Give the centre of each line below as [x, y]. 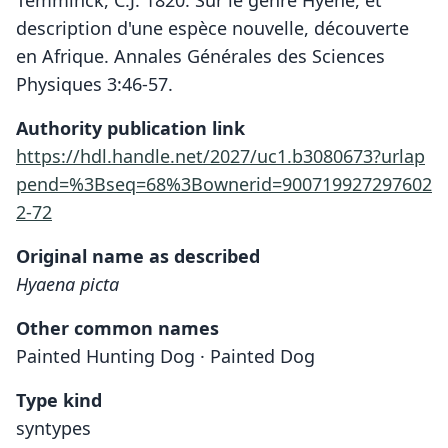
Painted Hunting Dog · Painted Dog [165, 355]
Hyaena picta [67, 283]
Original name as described [138, 255]
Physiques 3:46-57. [94, 83]
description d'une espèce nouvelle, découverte [212, 27]
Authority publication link [130, 127]
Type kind [59, 399]
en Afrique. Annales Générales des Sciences [200, 55]
